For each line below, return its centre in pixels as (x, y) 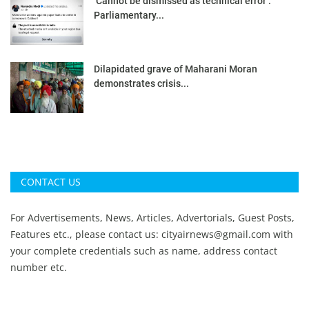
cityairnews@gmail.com (216, 235)
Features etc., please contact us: (86, 235)
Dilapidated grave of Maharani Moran (176, 69)
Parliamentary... (129, 16)
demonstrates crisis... (141, 84)
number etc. (40, 268)
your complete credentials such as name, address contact (144, 251)
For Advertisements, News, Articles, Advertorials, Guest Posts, (152, 218)
